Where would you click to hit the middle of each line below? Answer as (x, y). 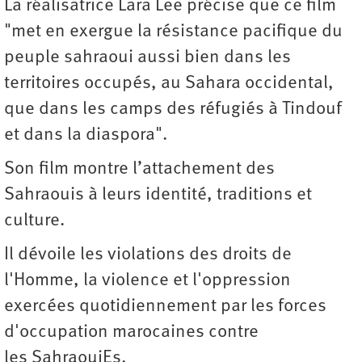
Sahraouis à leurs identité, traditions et (158, 195)
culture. (36, 221)
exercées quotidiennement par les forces (165, 306)
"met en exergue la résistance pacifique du (173, 32)
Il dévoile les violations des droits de (148, 255)
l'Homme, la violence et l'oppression (147, 280)
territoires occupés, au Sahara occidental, (169, 83)
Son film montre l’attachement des (139, 169)
